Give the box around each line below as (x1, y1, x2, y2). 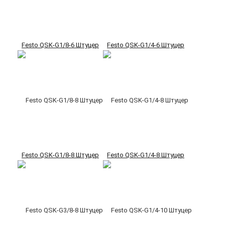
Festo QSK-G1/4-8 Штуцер (107, 151, 184, 159)
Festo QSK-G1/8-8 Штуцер (22, 151, 99, 159)
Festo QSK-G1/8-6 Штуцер (22, 41, 99, 49)
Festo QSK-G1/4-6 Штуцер (107, 41, 184, 49)
